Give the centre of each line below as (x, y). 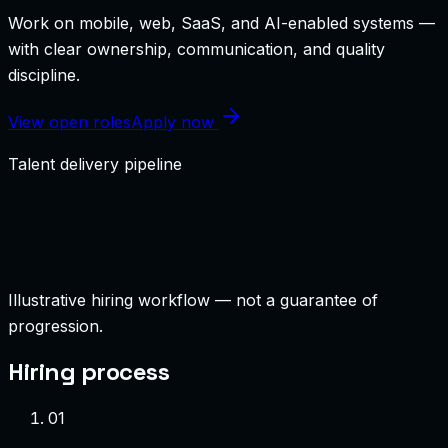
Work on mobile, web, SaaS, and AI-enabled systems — (221, 22)
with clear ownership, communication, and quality (196, 48)
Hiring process (89, 371)
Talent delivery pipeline (95, 163)
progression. (55, 325)
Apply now (175, 121)
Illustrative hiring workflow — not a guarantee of (193, 299)
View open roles (69, 121)
